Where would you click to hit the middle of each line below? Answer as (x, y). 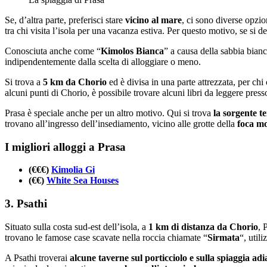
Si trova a (24, 82)
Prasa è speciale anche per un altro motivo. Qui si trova (109, 113)
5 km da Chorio (75, 82)
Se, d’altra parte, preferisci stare (65, 20)
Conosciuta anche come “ (53, 51)
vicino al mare (153, 20)
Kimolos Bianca (132, 51)
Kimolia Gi (73, 170)
